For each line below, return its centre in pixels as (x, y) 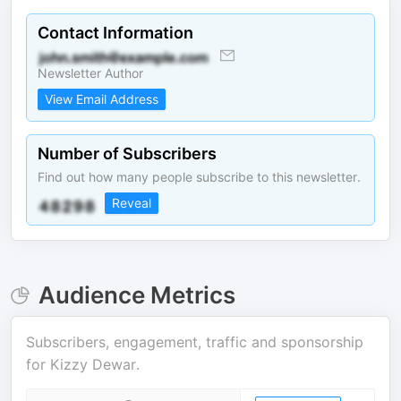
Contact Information (115, 33)
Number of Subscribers (127, 154)
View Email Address (102, 99)
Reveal (132, 203)
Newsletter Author (90, 73)
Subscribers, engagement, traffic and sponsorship (195, 342)
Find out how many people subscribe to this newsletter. (199, 177)
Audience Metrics (137, 295)
